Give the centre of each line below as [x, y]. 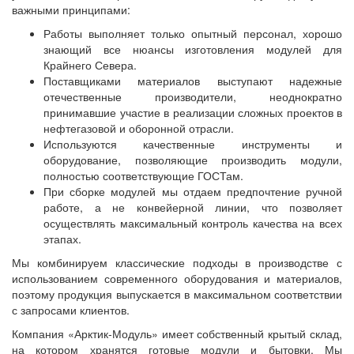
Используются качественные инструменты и [193, 144]
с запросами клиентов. [71, 310]
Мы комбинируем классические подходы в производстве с [177, 262]
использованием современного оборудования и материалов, [177, 278]
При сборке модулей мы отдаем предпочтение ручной [193, 191]
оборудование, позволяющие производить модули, [193, 160]
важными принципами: [71, 9]
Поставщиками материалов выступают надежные [193, 81]
